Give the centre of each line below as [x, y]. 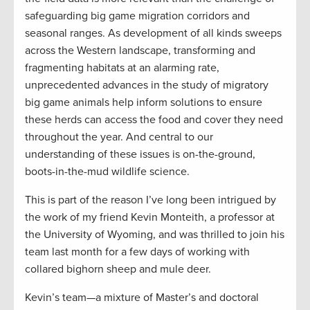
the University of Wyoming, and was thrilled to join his [155, 234]
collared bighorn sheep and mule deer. [118, 269]
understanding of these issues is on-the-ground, [140, 154]
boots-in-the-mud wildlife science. [107, 171]
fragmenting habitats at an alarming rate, [122, 67]
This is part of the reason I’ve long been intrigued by [151, 200]
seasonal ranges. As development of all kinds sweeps [153, 33]
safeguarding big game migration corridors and [137, 16]
